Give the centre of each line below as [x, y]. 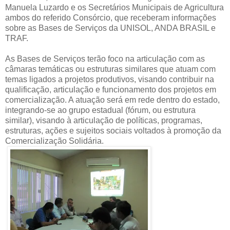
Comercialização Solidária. [54, 141]
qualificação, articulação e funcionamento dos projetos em [111, 90]
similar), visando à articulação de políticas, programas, [104, 121]
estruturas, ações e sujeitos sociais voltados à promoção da [113, 131]
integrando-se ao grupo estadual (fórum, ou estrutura [100, 110]
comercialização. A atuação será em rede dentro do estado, [112, 100]
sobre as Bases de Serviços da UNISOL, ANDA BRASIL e [110, 28]
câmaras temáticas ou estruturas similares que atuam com [110, 69]
